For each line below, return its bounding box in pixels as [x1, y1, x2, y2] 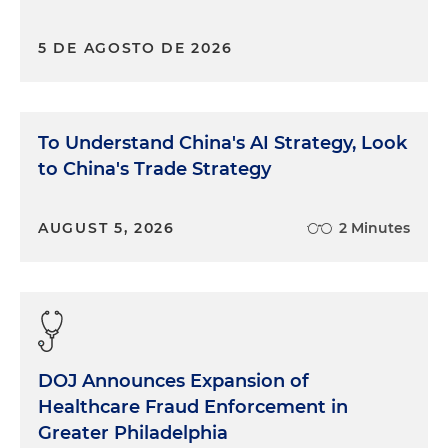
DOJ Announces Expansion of [38, 369, 309, 392]
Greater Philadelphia [38, 421, 228, 444]
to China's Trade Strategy [38, 157, 271, 180]
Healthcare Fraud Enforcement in [38, 395, 348, 418]
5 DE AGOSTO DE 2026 [38, 38, 233, 57]
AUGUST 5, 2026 [38, 218, 175, 237]
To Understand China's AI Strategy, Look [38, 131, 407, 154]
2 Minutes [339, 218, 410, 237]
